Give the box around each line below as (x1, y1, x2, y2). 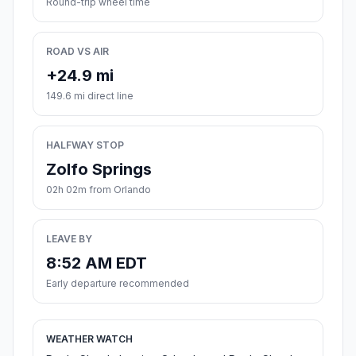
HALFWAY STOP (46, 139, 124, 152)
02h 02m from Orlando (46, 184, 151, 196)
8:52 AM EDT (46, 253, 147, 273)
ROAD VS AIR (46, 45, 109, 58)
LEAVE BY (46, 233, 92, 246)
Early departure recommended (46, 277, 189, 290)
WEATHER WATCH (46, 333, 133, 346)
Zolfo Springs (46, 160, 152, 180)
